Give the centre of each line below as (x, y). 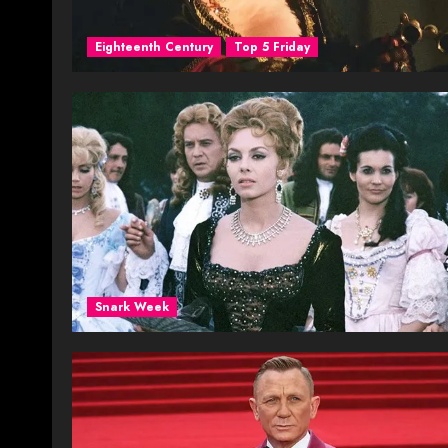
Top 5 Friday (272, 46)
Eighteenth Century (154, 46)
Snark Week (132, 306)
